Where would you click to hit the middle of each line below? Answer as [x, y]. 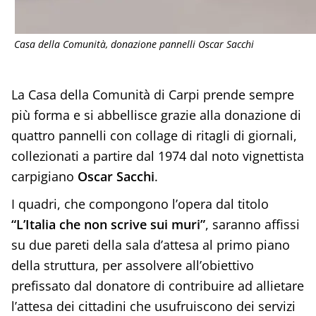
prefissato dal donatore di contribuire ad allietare [157, 286]
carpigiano [44, 177]
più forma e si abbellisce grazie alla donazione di [156, 115]
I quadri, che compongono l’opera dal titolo [140, 204]
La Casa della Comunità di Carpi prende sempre [152, 95]
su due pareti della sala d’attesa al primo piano [150, 245]
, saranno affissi [252, 225]
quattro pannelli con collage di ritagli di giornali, [154, 136]
